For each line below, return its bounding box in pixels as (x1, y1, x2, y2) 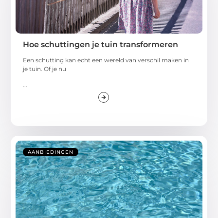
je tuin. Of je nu (23, 65, 67, 73)
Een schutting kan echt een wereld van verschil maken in (23, 56, 189, 64)
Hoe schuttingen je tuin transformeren (23, 40, 179, 50)
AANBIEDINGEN (28, 149, 74, 156)
